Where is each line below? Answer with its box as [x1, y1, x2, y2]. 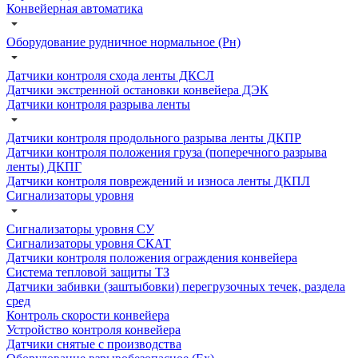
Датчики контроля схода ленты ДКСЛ [6, 68, 214, 82]
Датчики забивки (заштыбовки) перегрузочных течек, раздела [6, 279, 345, 293]
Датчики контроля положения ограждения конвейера [6, 250, 297, 265]
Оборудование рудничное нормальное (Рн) [6, 34, 241, 49]
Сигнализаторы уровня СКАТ [6, 236, 171, 250]
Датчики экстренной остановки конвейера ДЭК [6, 82, 268, 97]
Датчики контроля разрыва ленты [6, 97, 190, 111]
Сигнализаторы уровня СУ [6, 221, 154, 236]
